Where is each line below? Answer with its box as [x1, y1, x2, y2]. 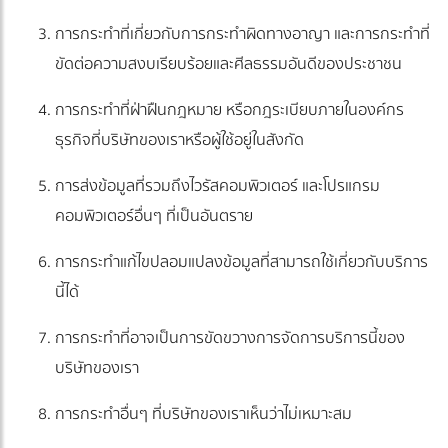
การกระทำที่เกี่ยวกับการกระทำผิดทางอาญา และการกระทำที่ [55, 21, 430, 48]
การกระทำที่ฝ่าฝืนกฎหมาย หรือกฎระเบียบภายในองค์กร [55, 97, 404, 124]
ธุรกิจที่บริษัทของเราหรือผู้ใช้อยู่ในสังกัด [55, 127, 304, 154]
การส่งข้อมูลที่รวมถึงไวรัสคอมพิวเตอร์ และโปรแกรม [55, 173, 380, 200]
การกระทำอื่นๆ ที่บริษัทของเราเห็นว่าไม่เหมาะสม [55, 401, 352, 428]
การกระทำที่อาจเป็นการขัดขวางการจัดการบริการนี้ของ [55, 325, 405, 352]
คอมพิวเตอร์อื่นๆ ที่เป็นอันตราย [55, 203, 253, 230]
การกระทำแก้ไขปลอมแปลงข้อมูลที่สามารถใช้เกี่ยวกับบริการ [55, 249, 428, 276]
